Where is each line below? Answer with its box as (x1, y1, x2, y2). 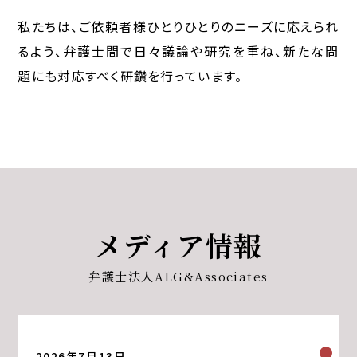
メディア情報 (95, 225, 262, 265)
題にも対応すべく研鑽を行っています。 (18, 65, 243, 85)
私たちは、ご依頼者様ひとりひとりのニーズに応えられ (18, 16, 339, 36)
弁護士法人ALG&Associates (88, 267, 269, 284)
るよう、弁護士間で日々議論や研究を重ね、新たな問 (18, 41, 339, 61)
